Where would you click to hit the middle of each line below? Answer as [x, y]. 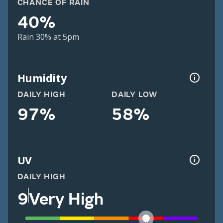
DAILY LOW [135, 95]
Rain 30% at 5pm [48, 37]
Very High [66, 199]
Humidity [42, 78]
